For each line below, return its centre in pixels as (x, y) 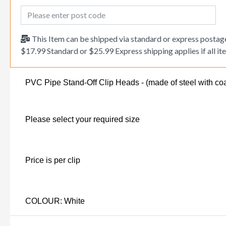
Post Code (38, 11)
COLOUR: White (55, 201)
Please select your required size (82, 119)
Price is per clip (53, 160)
